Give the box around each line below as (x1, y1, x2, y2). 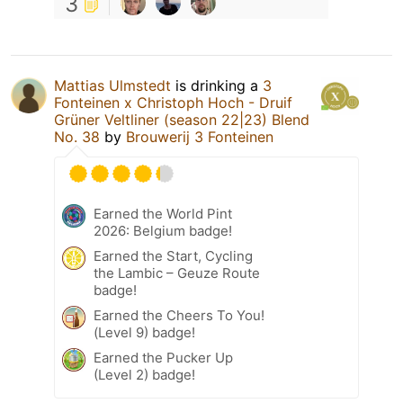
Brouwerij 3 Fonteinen (126, 127, 273, 146)
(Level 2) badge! (94, 365, 195, 383)
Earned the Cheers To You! (94, 306, 264, 324)
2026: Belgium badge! (94, 221, 232, 239)
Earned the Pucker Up (94, 348, 233, 366)
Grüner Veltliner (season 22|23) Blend (54, 110, 309, 129)
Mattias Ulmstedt (54, 76, 171, 94)
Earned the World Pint (94, 204, 232, 222)
